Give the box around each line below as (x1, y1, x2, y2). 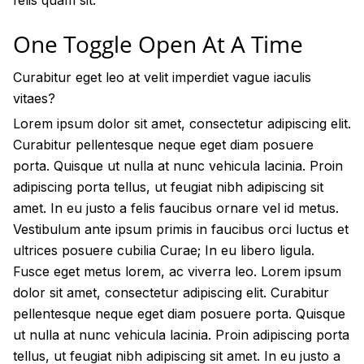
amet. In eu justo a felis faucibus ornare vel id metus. (13, 200, 339, 216)
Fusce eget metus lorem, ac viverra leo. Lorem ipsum (13, 263, 341, 279)
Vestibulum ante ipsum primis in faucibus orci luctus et (13, 221, 349, 237)
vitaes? (13, 90, 55, 106)
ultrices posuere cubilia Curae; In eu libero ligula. (13, 242, 314, 258)
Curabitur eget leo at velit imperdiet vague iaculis (13, 69, 311, 85)
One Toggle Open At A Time (13, 28, 303, 59)
